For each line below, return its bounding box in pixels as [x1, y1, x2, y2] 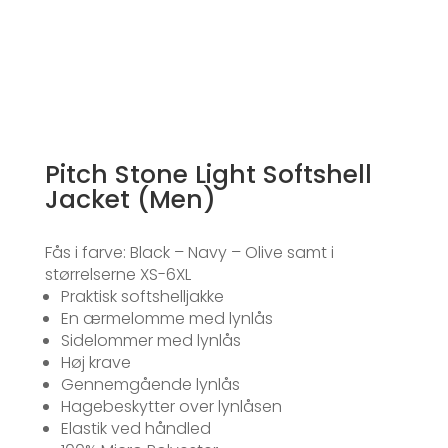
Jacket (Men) [44, 181, 216, 217]
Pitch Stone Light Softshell [44, 156, 372, 192]
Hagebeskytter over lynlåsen [60, 394, 282, 418]
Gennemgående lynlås [60, 372, 240, 396]
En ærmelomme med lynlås [60, 306, 273, 330]
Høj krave [60, 350, 131, 374]
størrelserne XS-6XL [44, 262, 191, 286]
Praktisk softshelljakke [60, 284, 224, 308]
